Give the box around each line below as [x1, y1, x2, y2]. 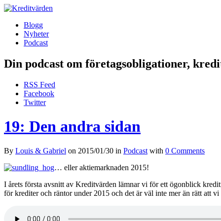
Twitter [24, 98, 46, 107]
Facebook [24, 89, 54, 98]
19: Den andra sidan [4, 117, 141, 136]
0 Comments [165, 146, 205, 155]
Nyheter [24, 30, 49, 38]
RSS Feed [24, 80, 55, 89]
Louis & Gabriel [15, 146, 66, 155]
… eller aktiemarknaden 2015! [54, 163, 149, 172]
